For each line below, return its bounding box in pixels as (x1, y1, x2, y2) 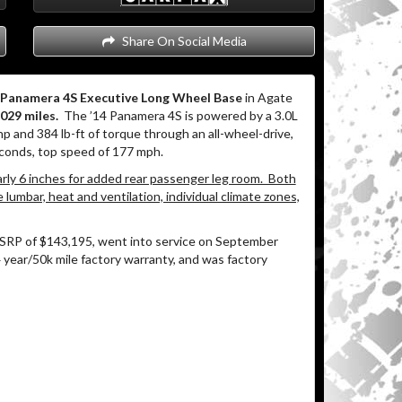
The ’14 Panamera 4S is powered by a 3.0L (57, 108, 298, 123)
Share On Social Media (117, 33, 248, 48)
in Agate (241, 90, 293, 105)
